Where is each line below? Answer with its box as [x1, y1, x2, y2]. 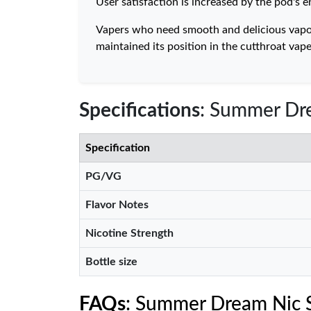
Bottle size [85, 256, 137, 267]
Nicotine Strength [85, 228, 174, 239]
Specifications [79, 101, 200, 120]
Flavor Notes [85, 199, 149, 210]
